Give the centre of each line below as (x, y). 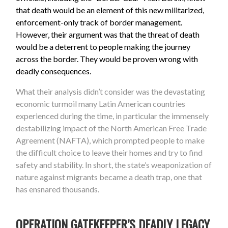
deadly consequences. (54, 71)
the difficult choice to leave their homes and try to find (109, 152)
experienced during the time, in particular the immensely (112, 116)
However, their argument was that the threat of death (108, 34)
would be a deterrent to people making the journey (103, 46)
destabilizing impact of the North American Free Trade (111, 128)
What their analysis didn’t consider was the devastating (111, 91)
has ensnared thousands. (58, 189)
